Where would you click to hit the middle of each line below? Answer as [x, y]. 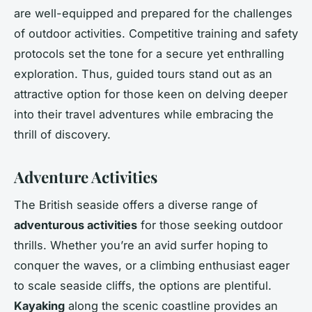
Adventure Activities [86, 177]
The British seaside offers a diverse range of [136, 205]
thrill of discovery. [62, 134]
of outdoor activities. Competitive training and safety [156, 33]
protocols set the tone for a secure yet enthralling [149, 53]
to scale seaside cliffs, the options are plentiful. [143, 286]
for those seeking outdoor [210, 225]
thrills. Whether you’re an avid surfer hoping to [141, 245]
